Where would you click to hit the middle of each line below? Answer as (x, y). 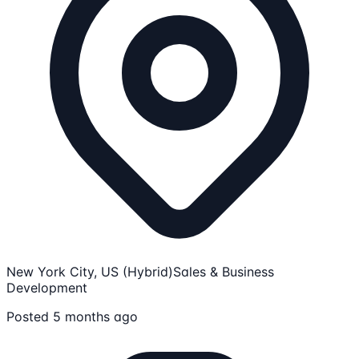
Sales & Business (224, 272)
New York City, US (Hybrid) (90, 272)
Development (47, 288)
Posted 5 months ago (72, 317)
